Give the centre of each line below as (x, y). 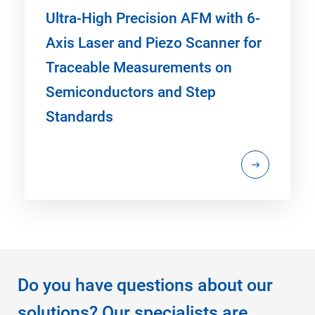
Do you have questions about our (145, 285)
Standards (79, 116)
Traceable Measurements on (139, 67)
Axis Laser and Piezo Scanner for (154, 43)
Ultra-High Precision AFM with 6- (153, 18)
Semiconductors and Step (131, 92)
